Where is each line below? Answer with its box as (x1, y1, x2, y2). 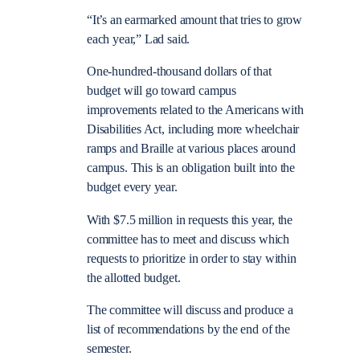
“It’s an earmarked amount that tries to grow (87, 13, 303, 28)
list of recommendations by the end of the (87, 321, 290, 337)
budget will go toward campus (87, 84, 236, 99)
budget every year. (87, 180, 178, 195)
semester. (87, 341, 132, 356)
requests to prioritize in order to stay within (87, 251, 297, 266)
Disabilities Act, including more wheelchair (87, 122, 300, 137)
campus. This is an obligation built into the (87, 161, 296, 176)
